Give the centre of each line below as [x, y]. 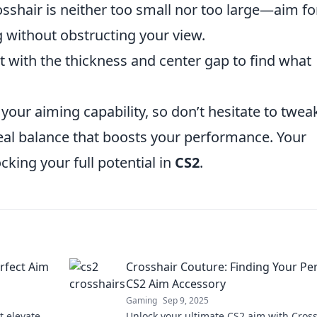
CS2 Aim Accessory [176, 284]
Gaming [142, 300]
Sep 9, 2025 [186, 300]
